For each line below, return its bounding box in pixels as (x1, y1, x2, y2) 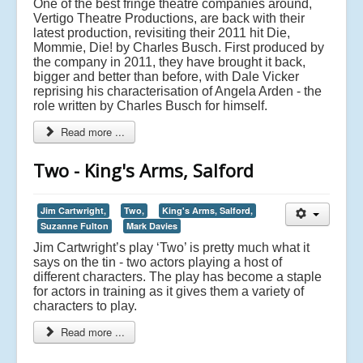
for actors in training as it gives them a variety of (33, 284, 304, 298)
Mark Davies (126, 219, 177, 232)
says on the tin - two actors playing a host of (33, 254, 282, 269)
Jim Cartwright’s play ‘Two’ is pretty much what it (33, 240, 310, 254)
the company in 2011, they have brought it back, (33, 54, 305, 69)
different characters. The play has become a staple (33, 269, 322, 284)
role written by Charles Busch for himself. (33, 98, 267, 113)
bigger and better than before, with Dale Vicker (33, 69, 299, 83)
